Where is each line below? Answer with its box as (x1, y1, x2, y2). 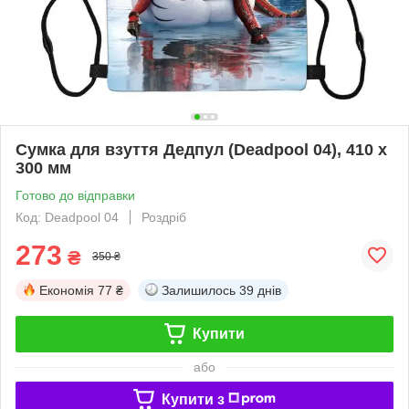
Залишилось (162, 282, 236, 298)
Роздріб (142, 209, 186, 225)
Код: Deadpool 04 (16, 209, 119, 225)
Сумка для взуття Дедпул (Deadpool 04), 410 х (16, 140, 387, 159)
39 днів (239, 282, 281, 298)
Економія (39, 282, 94, 298)
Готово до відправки (16, 187, 135, 203)
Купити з (161, 391, 225, 407)
